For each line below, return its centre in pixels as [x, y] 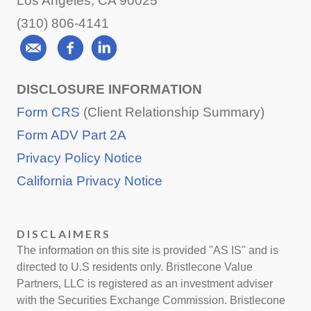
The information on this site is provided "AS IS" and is [148, 251]
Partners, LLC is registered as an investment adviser [145, 284]
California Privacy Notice [90, 181]
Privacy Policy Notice [79, 158]
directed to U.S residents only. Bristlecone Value [135, 267]
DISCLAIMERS [64, 234]
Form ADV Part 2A [72, 135]
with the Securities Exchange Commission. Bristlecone [151, 301]
